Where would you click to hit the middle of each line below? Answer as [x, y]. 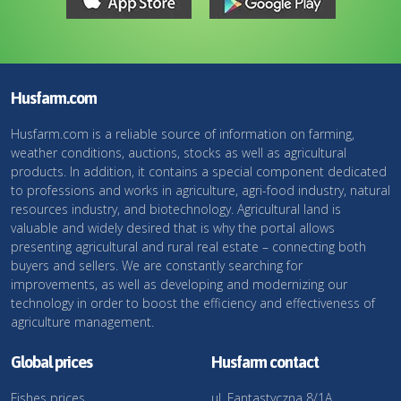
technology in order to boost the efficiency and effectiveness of [193, 303]
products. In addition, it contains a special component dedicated [199, 171]
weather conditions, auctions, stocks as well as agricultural [179, 153]
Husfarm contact [265, 362]
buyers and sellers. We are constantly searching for [157, 265]
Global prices [51, 362]
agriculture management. [82, 322]
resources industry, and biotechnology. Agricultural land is [176, 209]
